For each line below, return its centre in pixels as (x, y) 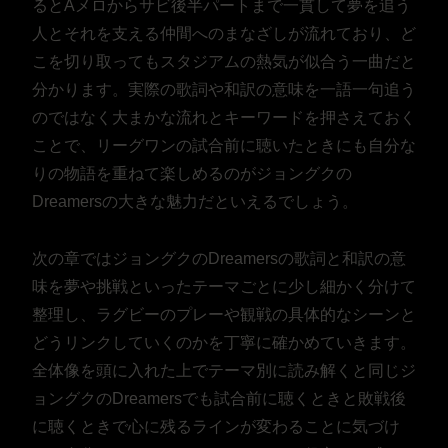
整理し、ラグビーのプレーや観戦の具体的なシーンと (224, 314)
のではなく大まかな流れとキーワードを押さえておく (224, 118)
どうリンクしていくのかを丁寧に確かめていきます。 (224, 342)
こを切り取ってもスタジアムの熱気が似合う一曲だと (224, 62)
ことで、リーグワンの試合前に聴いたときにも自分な (224, 146)
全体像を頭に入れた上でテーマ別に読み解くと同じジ (224, 370)
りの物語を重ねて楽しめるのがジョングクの (192, 174)
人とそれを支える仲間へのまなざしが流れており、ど (224, 34)
